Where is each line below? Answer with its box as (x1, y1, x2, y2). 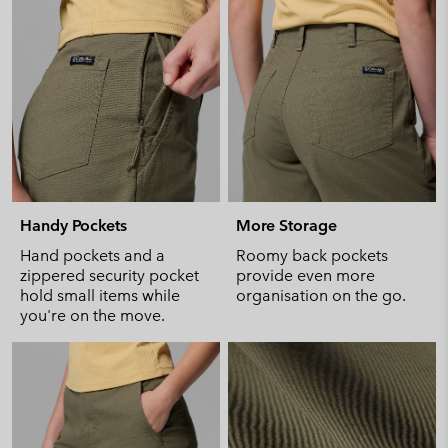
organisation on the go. (236, 286, 406, 305)
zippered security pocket (20, 266, 199, 285)
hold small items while (20, 286, 180, 305)
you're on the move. (20, 306, 165, 325)
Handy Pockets (20, 216, 127, 235)
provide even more (236, 266, 375, 285)
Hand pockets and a (20, 246, 165, 265)
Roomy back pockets (236, 246, 388, 265)
